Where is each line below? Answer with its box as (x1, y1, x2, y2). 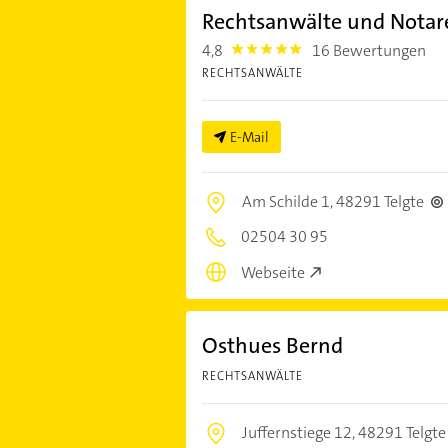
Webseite (240, 262, 305, 284)
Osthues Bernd (201, 331, 343, 361)
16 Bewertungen (312, 39, 427, 61)
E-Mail (229, 127, 269, 146)
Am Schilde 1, (241, 190, 336, 212)
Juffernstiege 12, (241, 422, 358, 444)
